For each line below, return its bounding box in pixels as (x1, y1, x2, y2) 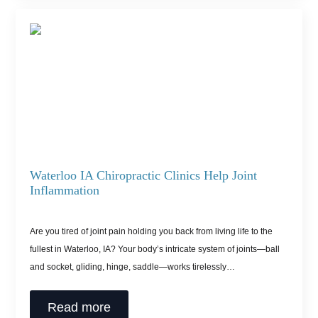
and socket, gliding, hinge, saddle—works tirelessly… (30, 261, 236, 272)
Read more (48, 300, 111, 314)
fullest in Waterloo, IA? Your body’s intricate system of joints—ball (30, 243, 280, 254)
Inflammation (30, 182, 100, 197)
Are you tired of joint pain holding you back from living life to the (30, 226, 273, 236)
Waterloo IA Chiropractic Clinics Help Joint (30, 168, 258, 182)
